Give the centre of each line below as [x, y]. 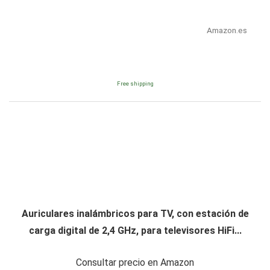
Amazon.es [227, 30]
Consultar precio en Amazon [135, 263]
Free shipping [135, 84]
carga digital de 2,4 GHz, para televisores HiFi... [135, 231]
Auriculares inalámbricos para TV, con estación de [135, 214]
